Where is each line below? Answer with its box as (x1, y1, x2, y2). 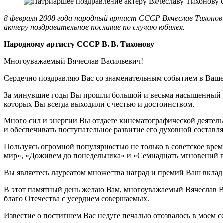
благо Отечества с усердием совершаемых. (4, 194, 149, 203)
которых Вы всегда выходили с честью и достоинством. (4, 99, 194, 108)
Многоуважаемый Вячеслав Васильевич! (4, 56, 143, 65)
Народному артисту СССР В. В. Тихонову (4, 39, 154, 48)
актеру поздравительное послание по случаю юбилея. (4, 22, 185, 31)
